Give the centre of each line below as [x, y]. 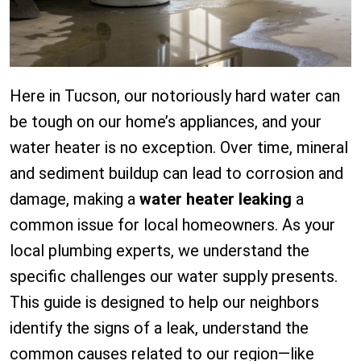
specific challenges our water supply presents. [174, 277]
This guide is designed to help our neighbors [164, 303]
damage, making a [75, 199]
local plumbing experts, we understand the [160, 251]
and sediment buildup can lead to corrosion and [176, 174]
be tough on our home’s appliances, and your [166, 122]
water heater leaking [216, 199]
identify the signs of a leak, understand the [159, 328]
